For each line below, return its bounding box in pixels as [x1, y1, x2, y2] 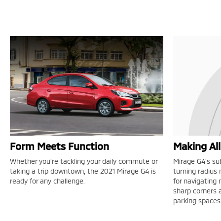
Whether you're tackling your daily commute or [10, 157, 157, 166]
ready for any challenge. [10, 177, 85, 185]
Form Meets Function [10, 140, 109, 152]
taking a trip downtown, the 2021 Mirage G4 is [10, 167, 156, 176]
